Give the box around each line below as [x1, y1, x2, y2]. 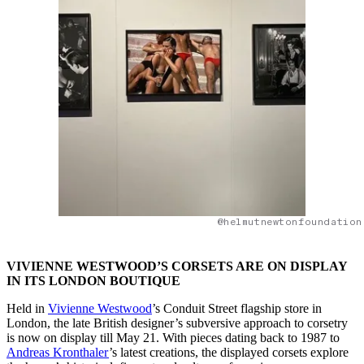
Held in [6, 301, 48, 316]
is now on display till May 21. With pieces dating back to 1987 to [6, 331, 340, 345]
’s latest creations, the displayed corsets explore [109, 345, 349, 360]
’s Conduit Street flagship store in [152, 301, 322, 316]
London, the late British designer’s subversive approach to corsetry [6, 316, 348, 331]
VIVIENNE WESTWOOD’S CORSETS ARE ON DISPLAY [6, 259, 347, 274]
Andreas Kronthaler [6, 345, 109, 360]
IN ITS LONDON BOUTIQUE [6, 274, 180, 288]
